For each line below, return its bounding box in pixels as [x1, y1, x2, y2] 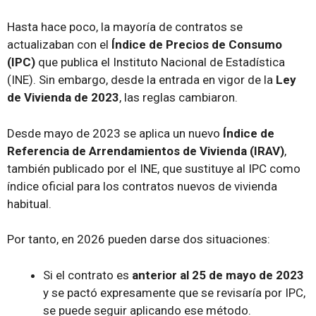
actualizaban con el [7, 37, 111, 52]
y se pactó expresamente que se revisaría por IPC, [43, 285, 305, 300]
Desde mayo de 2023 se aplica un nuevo [7, 126, 223, 140]
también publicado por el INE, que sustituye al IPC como [7, 161, 300, 176]
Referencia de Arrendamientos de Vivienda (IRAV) [7, 143, 284, 158]
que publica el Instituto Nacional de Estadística [35, 55, 285, 70]
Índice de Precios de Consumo [111, 37, 282, 52]
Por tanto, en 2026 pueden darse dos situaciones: [7, 232, 270, 247]
